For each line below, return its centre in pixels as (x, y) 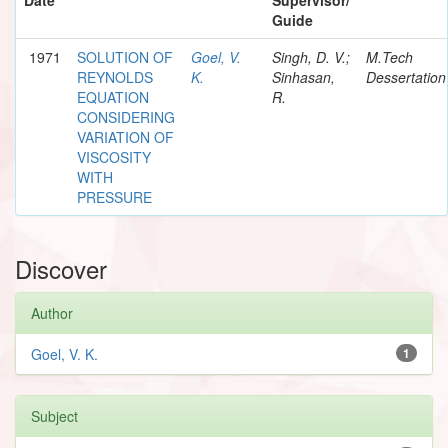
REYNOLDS (115, 76)
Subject (54, 415)
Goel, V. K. (64, 353)
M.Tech (389, 56)
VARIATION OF (125, 136)
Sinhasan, (303, 76)
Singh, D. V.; (311, 56)
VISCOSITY (114, 156)
